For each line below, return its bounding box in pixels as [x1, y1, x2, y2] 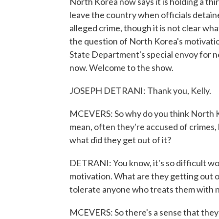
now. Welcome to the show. [69, 62, 174, 73]
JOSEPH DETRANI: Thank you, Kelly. [69, 85, 211, 96]
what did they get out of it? [69, 134, 171, 145]
